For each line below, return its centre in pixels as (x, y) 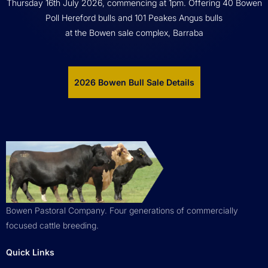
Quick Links (30, 252)
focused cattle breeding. (52, 225)
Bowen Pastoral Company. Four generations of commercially (122, 210)
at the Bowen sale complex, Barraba (134, 32)
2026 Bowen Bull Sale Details (134, 82)
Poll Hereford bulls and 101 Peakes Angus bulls (134, 17)
